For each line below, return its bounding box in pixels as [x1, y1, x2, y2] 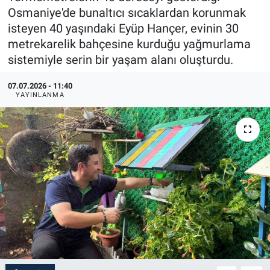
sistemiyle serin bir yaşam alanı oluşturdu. [7, 52, 233, 67]
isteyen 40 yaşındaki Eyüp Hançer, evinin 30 [7, 20, 239, 36]
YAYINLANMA [15, 90, 64, 99]
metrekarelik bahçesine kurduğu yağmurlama [7, 36, 251, 51]
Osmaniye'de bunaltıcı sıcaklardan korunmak [7, 5, 246, 20]
